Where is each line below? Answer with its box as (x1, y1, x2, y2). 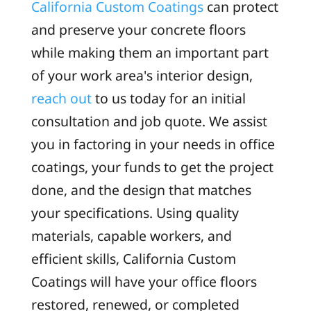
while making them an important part (31, 42, 269, 62)
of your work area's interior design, (31, 65, 253, 85)
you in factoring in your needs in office (31, 134, 275, 153)
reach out (31, 88, 92, 108)
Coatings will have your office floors (31, 271, 257, 291)
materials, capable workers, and (31, 226, 232, 245)
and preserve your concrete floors (31, 19, 246, 39)
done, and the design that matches (31, 180, 251, 199)
